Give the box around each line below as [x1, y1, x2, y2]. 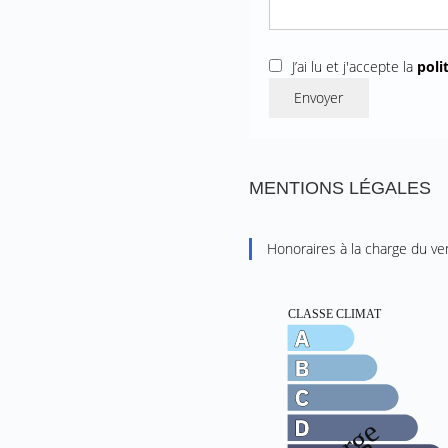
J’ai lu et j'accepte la [291, 57, 417, 77]
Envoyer [294, 88, 344, 108]
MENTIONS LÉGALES [248, 178, 431, 199]
